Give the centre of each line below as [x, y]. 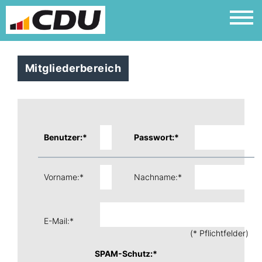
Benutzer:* [65, 137]
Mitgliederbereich [73, 68]
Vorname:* [64, 177]
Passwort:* [156, 137]
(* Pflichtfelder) [219, 233]
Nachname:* [158, 177]
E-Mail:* [59, 221]
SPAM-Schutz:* [126, 254]
